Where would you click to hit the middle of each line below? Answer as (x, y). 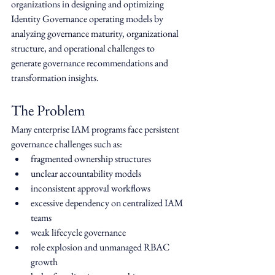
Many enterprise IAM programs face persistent (96, 130)
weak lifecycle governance (78, 233)
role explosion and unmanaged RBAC (101, 247)
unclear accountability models (86, 174)
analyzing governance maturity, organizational (96, 34)
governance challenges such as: (67, 144)
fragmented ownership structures (91, 159)
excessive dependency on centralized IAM (108, 203)
